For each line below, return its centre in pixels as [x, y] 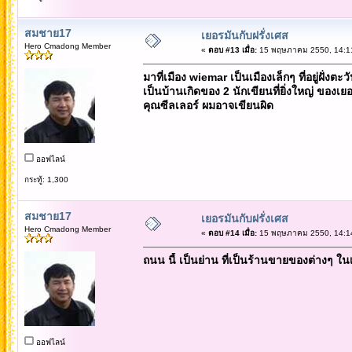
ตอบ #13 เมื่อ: [232, 49]
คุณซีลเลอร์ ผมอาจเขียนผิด [208, 105]
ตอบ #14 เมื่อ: [232, 233]
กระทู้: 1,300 [46, 179]
